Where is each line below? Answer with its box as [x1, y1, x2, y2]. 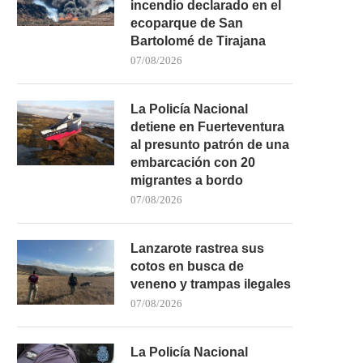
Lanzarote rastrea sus [130, 241, 264, 255]
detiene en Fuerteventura [130, 119, 284, 134]
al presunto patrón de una [130, 137, 289, 152]
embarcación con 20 [130, 155, 255, 169]
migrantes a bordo [130, 173, 243, 187]
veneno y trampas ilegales [130, 276, 291, 291]
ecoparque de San [130, 15, 243, 30]
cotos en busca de [130, 258, 244, 273]
